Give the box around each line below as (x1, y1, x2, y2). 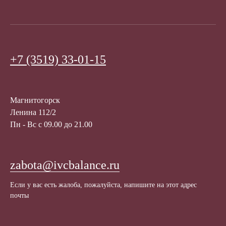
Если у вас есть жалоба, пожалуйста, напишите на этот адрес (10, 181, 197, 189)
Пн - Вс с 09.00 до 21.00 (10, 120, 92, 129)
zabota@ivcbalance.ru (10, 158, 120, 172)
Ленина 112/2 (10, 108, 56, 117)
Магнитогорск (10, 96, 60, 105)
